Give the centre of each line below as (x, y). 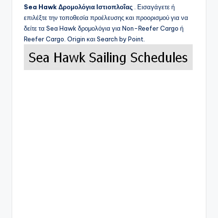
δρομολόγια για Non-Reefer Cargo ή (131, 28)
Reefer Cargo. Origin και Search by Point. (84, 39)
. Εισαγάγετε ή (154, 7)
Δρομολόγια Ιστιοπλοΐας (96, 7)
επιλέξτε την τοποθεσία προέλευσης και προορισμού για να (106, 18)
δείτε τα (35, 28)
